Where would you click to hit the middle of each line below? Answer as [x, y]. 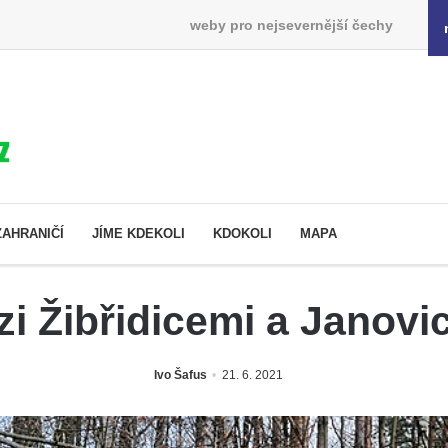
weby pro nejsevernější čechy [291, 24]
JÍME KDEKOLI [138, 233]
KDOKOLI [242, 233]
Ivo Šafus [180, 374]
